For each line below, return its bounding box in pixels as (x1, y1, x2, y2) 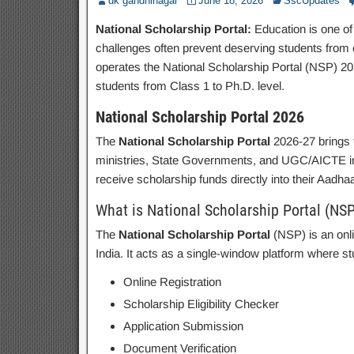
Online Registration (122, 275, 221, 288)
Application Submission (122, 319, 243, 333)
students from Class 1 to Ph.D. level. (95, 79, 284, 92)
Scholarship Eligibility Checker (122, 297, 279, 311)
